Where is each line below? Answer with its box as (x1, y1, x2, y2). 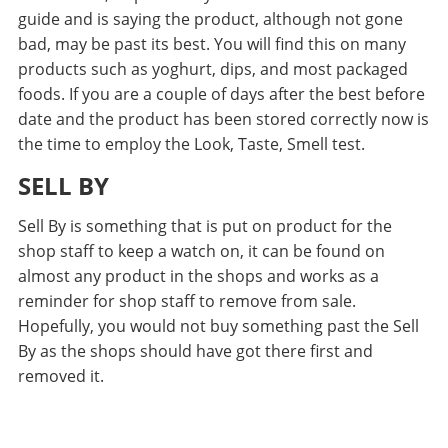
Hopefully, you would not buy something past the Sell (17, 315, 419, 338)
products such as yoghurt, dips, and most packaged (17, 58, 408, 81)
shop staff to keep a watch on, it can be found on (17, 240, 385, 263)
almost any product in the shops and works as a (17, 265, 379, 288)
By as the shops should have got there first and (17, 340, 373, 363)
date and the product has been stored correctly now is (17, 108, 429, 131)
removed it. (17, 365, 104, 388)
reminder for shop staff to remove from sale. (17, 290, 356, 313)
